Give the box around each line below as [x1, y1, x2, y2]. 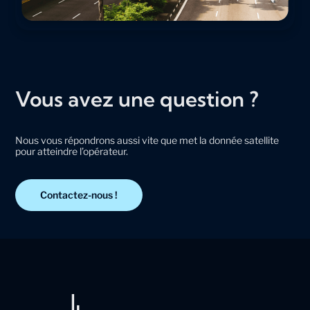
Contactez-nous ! [40, 189, 118, 201]
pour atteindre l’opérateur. [15, 145, 129, 158]
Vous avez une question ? [15, 86, 259, 113]
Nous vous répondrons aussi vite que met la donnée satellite [15, 134, 280, 147]
